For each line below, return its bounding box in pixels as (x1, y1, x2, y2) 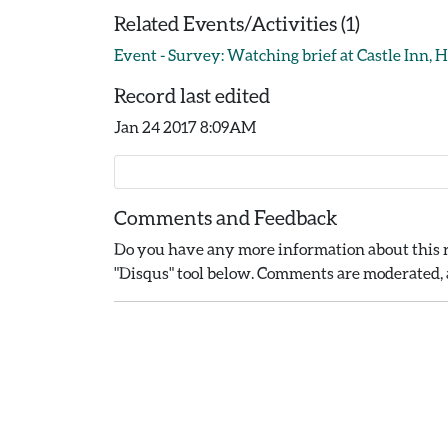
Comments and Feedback (114, 205, 338, 229)
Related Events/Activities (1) (114, 11, 360, 35)
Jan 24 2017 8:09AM (114, 117, 256, 136)
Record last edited (114, 83, 270, 107)
